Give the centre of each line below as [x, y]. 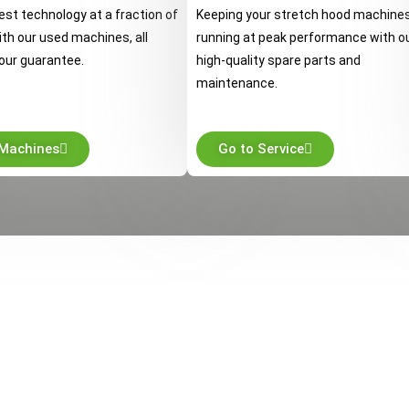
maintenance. [237, 83]
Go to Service [261, 149]
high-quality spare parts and [278, 60]
